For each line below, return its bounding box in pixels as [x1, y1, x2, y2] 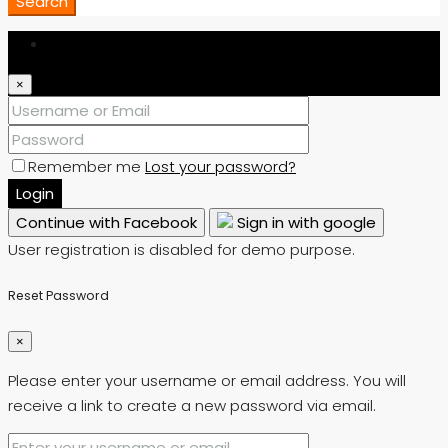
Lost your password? [145, 155, 296, 177]
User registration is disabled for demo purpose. [8, 238, 355, 260]
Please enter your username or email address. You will [8, 370, 406, 392]
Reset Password [8, 286, 109, 304]
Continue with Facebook [16, 211, 197, 233]
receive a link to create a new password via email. [8, 395, 376, 417]
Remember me [28, 155, 145, 177]
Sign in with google [233, 211, 376, 233]
